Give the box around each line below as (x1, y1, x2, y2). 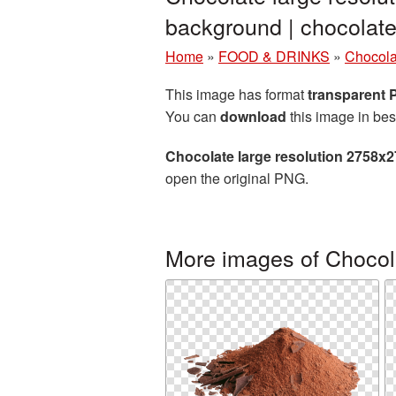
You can (165, 106, 220, 126)
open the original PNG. (165, 168, 308, 188)
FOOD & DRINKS (218, 46, 330, 66)
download (220, 106, 286, 126)
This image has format (165, 84, 308, 104)
